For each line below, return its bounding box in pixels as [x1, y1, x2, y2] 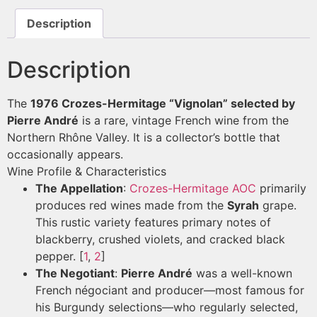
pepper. [35, 249, 76, 264]
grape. [259, 198, 296, 213]
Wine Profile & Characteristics [7, 164, 166, 179]
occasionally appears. [7, 147, 123, 162]
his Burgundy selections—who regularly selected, [35, 300, 298, 315]
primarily [256, 181, 306, 196]
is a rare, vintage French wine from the [79, 113, 289, 128]
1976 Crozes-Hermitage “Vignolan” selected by [30, 96, 295, 111]
